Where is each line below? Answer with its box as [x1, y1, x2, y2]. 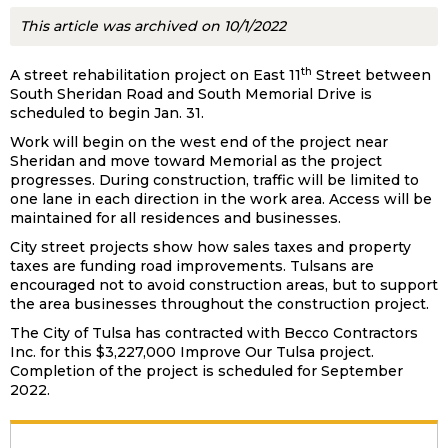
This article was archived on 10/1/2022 [20, 17, 286, 35]
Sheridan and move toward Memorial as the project [10, 152, 382, 170]
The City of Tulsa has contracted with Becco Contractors [10, 324, 418, 342]
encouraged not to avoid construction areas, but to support [10, 276, 438, 294]
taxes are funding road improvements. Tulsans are [10, 257, 374, 275]
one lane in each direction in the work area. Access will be [10, 190, 432, 208]
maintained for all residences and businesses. [10, 209, 341, 227]
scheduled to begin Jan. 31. [10, 104, 204, 122]
